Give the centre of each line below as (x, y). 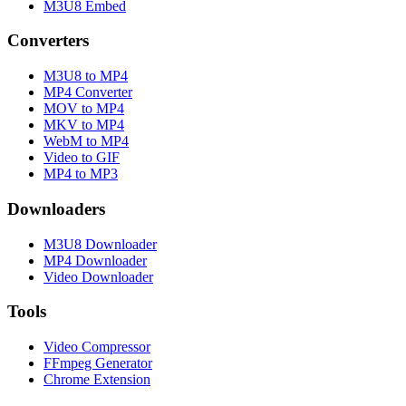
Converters (48, 41)
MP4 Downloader (95, 260)
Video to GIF (82, 158)
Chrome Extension (97, 379)
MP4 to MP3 (81, 174)
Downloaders (56, 208)
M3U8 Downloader (100, 244)
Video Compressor (97, 346)
